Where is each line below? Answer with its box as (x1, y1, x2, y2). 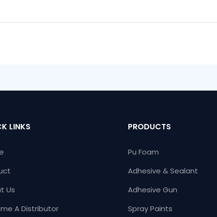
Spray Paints (128, 203, 173, 214)
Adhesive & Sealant (128, 166, 199, 176)
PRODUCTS (128, 121, 171, 133)
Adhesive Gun (128, 185, 178, 195)
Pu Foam (128, 147, 159, 157)
